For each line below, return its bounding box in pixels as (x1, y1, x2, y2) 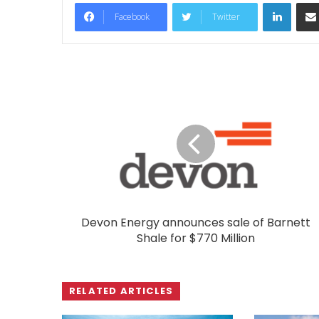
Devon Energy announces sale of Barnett (80, 214, 310, 231)
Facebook (115, 10, 150, 23)
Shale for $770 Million (136, 229, 255, 246)
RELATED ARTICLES (69, 283, 174, 298)
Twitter (212, 10, 240, 23)
